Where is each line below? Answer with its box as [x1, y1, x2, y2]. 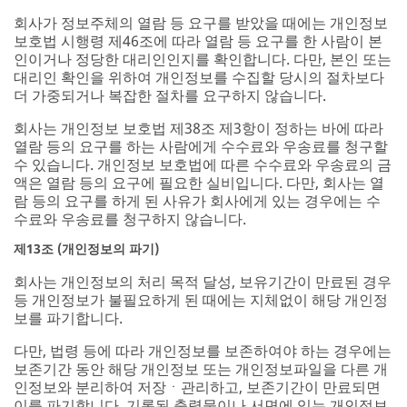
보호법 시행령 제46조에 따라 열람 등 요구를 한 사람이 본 [14, 30, 382, 51]
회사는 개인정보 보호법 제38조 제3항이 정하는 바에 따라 [14, 117, 383, 138]
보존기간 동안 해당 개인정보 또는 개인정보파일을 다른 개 [14, 358, 388, 379]
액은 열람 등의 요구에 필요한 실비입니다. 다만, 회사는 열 [14, 172, 384, 193]
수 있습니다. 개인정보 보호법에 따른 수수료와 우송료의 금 [14, 154, 392, 174]
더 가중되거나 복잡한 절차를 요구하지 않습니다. [14, 84, 326, 105]
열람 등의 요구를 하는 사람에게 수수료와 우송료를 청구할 [14, 135, 388, 156]
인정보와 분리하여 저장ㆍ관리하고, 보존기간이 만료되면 [14, 376, 381, 397]
